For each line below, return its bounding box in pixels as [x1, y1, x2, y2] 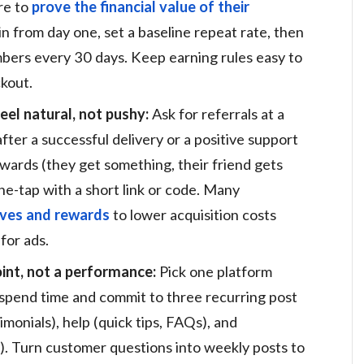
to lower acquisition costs [110, 205, 276, 223]
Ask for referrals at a [149, 104, 284, 123]
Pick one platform [156, 262, 272, 280]
